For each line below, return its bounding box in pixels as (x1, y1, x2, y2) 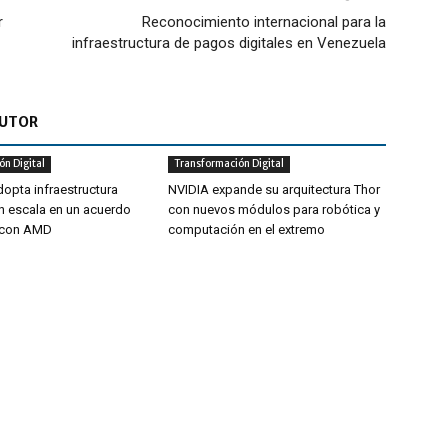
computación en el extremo (168, 222, 325, 237)
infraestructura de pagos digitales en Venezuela (72, 34, 386, 52)
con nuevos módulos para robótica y (168, 202, 380, 217)
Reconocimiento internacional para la (142, 13, 386, 31)
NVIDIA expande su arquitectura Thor (168, 182, 380, 197)
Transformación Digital (174, 157, 284, 170)
